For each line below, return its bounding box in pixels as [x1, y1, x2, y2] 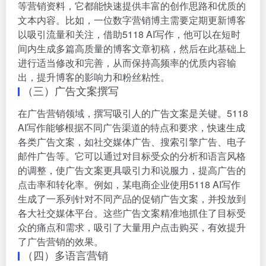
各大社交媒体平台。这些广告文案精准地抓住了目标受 [18, 205, 246, 220]
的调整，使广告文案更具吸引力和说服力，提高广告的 [18, 163, 246, 177]
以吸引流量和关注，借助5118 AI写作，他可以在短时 [18, 27, 240, 41]
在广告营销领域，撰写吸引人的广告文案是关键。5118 [18, 106, 248, 120]
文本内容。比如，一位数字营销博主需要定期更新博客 [18, 12, 246, 27]
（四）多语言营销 [23, 246, 108, 262]
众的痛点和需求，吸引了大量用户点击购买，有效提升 [18, 220, 246, 234]
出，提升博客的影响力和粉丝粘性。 [18, 69, 170, 84]
